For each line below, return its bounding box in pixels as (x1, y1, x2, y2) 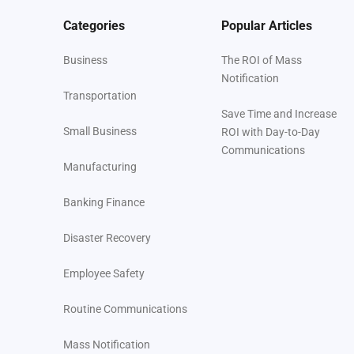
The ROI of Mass (221, 54, 302, 67)
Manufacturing (63, 160, 137, 174)
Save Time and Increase (221, 107, 337, 121)
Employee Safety (63, 267, 145, 281)
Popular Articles (221, 18, 312, 34)
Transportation (63, 89, 137, 103)
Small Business (63, 125, 137, 138)
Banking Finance (63, 196, 145, 209)
